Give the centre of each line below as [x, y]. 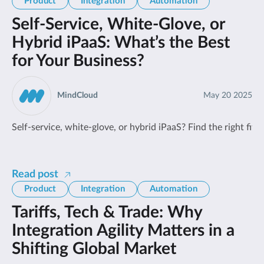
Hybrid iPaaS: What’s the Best [121, 42]
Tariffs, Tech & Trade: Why [107, 212]
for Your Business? [78, 61]
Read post [35, 174]
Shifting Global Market [94, 249]
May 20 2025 [228, 95]
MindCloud [77, 95]
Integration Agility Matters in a [123, 230]
